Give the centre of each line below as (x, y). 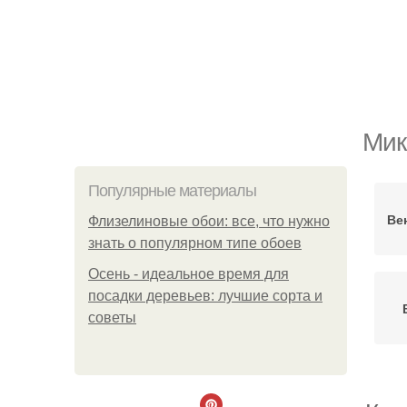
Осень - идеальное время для (189, 274)
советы (112, 318)
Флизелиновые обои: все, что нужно (209, 221)
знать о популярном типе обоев (195, 243)
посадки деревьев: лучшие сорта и (205, 296)
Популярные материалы (172, 191)
